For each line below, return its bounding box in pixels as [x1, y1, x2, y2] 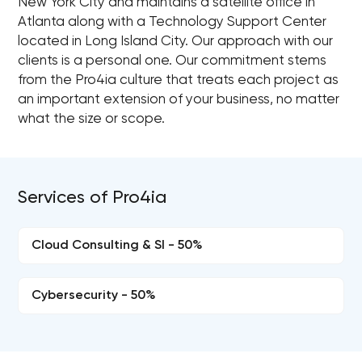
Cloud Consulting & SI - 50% [32, 239, 204, 252]
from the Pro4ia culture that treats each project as [18, 74, 339, 87]
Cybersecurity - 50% [32, 289, 157, 302]
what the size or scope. [18, 112, 166, 126]
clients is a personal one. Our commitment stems [18, 54, 327, 68]
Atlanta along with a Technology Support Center [18, 15, 327, 29]
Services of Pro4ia [18, 189, 167, 207]
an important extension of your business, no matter [18, 93, 340, 107]
